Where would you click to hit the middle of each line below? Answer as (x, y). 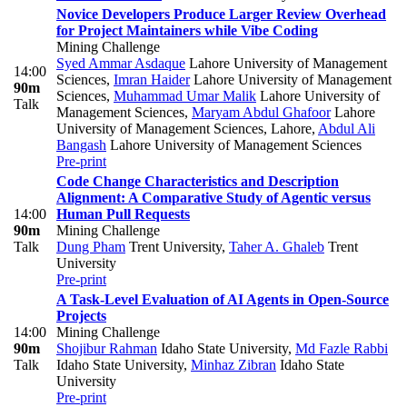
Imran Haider (152, 80)
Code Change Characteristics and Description (198, 182)
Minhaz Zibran (233, 365)
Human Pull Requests (123, 214)
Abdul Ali (347, 129)
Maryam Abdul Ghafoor (261, 113)
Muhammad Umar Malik (185, 96)
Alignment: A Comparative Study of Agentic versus (213, 198)
